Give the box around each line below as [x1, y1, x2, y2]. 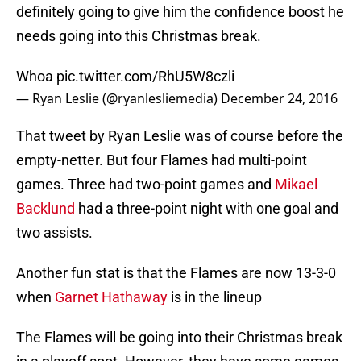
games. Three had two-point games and [16, 176, 275, 193]
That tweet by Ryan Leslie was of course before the [16, 127, 343, 145]
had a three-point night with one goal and [75, 200, 338, 218]
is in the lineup [168, 288, 262, 306]
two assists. [16, 224, 93, 242]
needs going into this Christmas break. [16, 27, 261, 45]
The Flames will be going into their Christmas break [16, 329, 342, 346]
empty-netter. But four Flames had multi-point [16, 151, 307, 169]
